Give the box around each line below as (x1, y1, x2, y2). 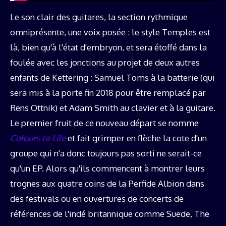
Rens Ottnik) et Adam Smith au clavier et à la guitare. (10, 102, 215, 113)
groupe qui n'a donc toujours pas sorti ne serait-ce (10, 147, 202, 158)
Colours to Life (10, 132, 66, 143)
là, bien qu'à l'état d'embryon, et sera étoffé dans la (10, 41, 207, 52)
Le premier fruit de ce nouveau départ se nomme (10, 117, 199, 128)
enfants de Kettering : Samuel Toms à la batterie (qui (10, 72, 215, 83)
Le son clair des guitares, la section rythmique (10, 11, 188, 22)
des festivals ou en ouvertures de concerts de (10, 193, 184, 204)
